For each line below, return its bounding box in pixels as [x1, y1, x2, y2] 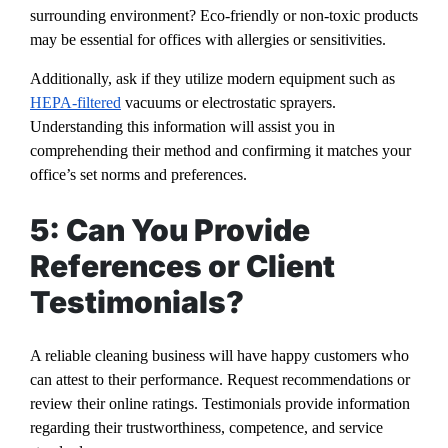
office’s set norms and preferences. [30, 165, 247, 183]
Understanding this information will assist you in [30, 117, 335, 135]
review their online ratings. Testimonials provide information [30, 395, 410, 413]
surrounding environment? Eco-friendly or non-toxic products [30, 6, 418, 24]
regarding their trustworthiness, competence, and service [30, 419, 383, 437]
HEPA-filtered [30, 93, 121, 111]
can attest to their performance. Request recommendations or [30, 371, 410, 389]
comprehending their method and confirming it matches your [30, 141, 411, 159]
